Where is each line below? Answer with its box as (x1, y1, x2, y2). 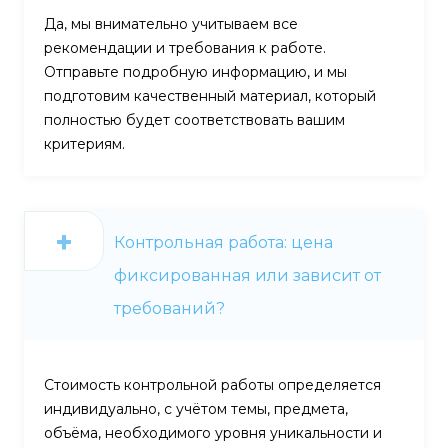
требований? (114, 298, 225, 318)
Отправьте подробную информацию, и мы (44, 62, 347, 81)
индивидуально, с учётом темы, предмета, (44, 399, 348, 418)
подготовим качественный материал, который (44, 86, 376, 105)
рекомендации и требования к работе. (44, 38, 326, 57)
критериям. (44, 134, 125, 153)
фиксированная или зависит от (114, 265, 381, 285)
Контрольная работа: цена (114, 232, 333, 252)
